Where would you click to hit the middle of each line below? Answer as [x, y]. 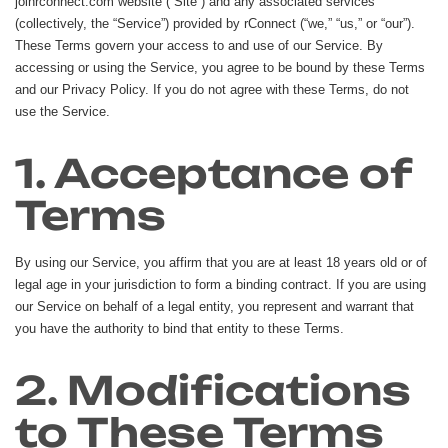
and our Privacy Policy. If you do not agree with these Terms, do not [212, 89]
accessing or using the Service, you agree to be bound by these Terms [220, 67]
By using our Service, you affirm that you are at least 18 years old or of [221, 262]
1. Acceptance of [213, 173]
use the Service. [62, 111]
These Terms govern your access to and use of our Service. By [199, 45]
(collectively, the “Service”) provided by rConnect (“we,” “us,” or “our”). [215, 23]
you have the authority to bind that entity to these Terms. [179, 328]
